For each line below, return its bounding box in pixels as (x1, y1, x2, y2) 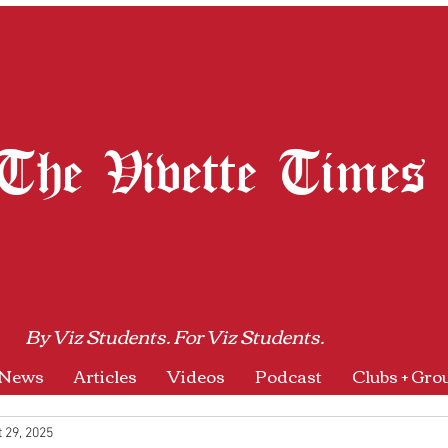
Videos (167, 360, 225, 391)
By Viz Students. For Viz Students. (25, 318, 324, 353)
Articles (74, 360, 137, 391)
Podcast (255, 360, 322, 391)
